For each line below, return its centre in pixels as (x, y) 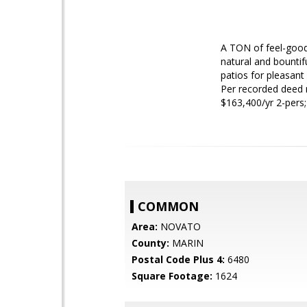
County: (150, 243)
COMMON (168, 206)
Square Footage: (172, 276)
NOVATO (179, 226)
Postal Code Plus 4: (178, 259)
